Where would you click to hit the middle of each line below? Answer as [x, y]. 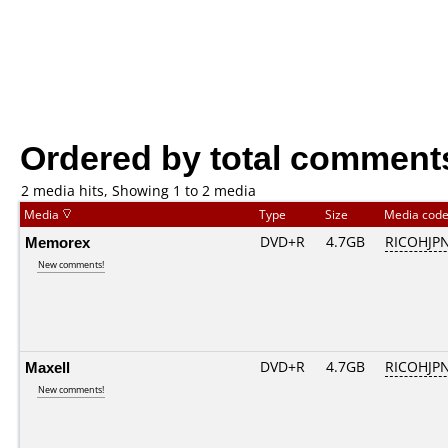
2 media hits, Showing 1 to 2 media [138, 190]
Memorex [57, 242]
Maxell [47, 367]
